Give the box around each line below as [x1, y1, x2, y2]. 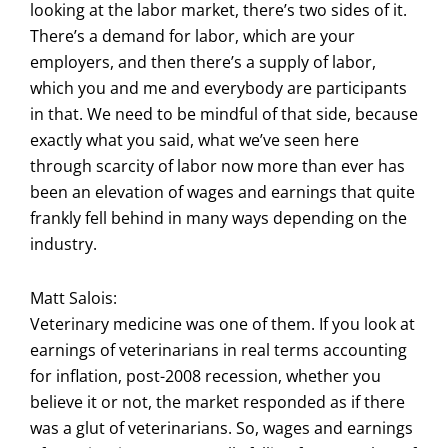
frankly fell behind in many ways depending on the [30, 206, 407, 229]
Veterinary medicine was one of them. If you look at [30, 312, 415, 335]
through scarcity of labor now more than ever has [30, 154, 405, 177]
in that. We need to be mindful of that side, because [30, 102, 418, 125]
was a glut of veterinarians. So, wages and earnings [30, 416, 413, 439]
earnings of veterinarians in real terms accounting [30, 338, 407, 361]
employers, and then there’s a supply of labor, [30, 50, 376, 73]
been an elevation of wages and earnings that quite [30, 180, 415, 203]
